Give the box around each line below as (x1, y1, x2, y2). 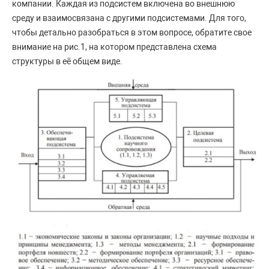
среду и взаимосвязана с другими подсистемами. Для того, (12, 13, 246, 23)
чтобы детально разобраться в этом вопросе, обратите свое (12, 28, 252, 38)
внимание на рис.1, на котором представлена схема (12, 42, 217, 52)
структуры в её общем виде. (12, 56, 124, 67)
